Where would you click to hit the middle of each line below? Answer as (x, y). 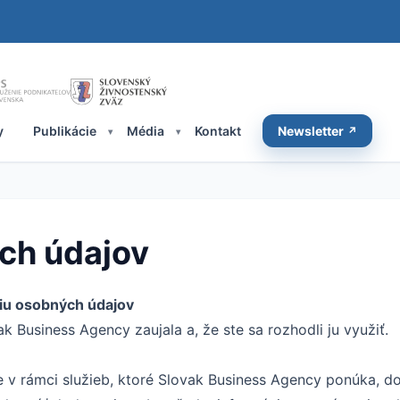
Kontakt (217, 130)
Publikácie (65, 130)
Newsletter (311, 130)
